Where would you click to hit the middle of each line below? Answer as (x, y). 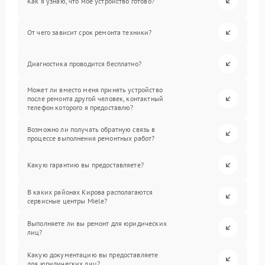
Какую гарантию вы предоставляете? (85, 165)
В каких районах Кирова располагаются (90, 192)
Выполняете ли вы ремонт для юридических (97, 223)
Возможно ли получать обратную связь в (91, 129)
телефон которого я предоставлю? (80, 107)
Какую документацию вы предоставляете (93, 254)
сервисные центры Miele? (67, 201)
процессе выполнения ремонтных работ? (91, 138)
